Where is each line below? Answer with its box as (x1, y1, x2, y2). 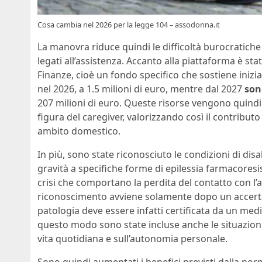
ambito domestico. (37, 125, 120, 138)
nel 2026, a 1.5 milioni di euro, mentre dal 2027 (37, 82, 244, 96)
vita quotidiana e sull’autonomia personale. (37, 232, 227, 246)
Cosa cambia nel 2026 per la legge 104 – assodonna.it (37, 19, 220, 30)
